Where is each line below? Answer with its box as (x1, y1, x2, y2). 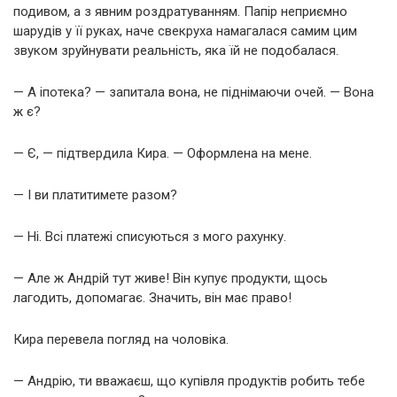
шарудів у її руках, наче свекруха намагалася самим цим (13, 22, 357, 39)
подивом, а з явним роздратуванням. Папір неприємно (13, 3, 347, 19)
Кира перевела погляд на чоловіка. (13, 331, 229, 347)
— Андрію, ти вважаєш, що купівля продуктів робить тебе (13, 372, 365, 389)
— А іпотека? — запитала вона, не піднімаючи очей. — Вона (13, 83, 374, 100)
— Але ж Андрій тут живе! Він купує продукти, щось (13, 269, 328, 286)
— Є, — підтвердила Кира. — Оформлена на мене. (13, 144, 312, 161)
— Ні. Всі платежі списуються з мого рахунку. (13, 228, 286, 245)
